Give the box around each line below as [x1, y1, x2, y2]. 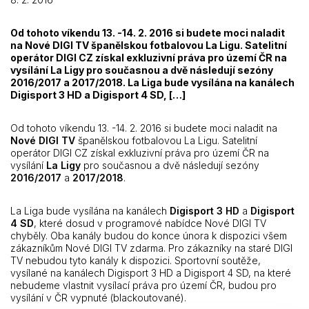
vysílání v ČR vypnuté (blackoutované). [10, 292, 186, 303]
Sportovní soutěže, [175, 255, 261, 266]
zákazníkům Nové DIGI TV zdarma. [10, 242, 168, 254]
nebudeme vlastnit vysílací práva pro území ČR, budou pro [10, 279, 277, 291]
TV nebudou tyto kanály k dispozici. [10, 255, 172, 266]
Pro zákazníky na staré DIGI [168, 242, 292, 254]
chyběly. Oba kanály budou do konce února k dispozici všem [10, 230, 287, 241]
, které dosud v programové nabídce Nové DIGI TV [34, 217, 266, 229]
